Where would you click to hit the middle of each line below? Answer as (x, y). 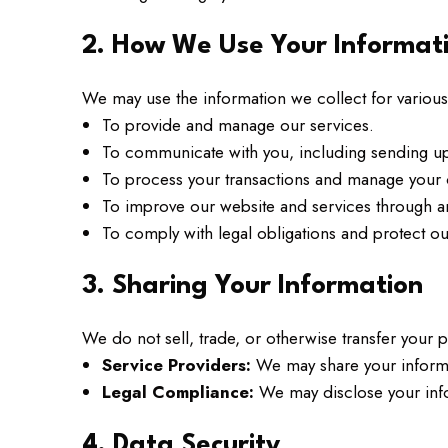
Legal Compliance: (178, 392)
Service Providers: (176, 365)
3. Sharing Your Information (252, 286)
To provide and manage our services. (238, 125)
